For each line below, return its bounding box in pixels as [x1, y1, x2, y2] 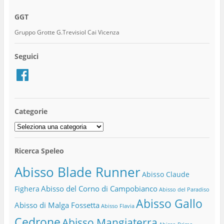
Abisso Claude [141, 169, 189, 179]
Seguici [14, 51, 38, 61]
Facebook [13, 64, 40, 73]
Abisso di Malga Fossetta [14, 200, 99, 210]
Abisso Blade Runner [14, 163, 140, 181]
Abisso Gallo [135, 196, 202, 212]
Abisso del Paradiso [158, 186, 209, 193]
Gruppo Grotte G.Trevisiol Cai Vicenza [14, 27, 119, 36]
